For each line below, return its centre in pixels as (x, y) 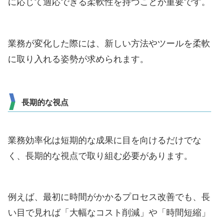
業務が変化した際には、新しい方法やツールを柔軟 (109, 43)
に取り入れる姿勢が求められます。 (78, 59)
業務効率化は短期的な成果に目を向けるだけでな (105, 140)
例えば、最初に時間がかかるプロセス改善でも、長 (109, 197)
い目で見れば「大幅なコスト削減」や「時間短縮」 (109, 212)
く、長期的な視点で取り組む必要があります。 (100, 156)
